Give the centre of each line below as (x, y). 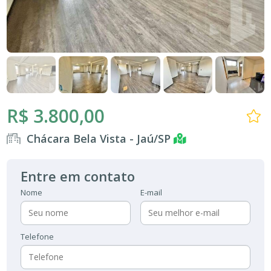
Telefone (38, 236)
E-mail (151, 192)
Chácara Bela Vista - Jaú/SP (100, 138)
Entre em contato (78, 176)
